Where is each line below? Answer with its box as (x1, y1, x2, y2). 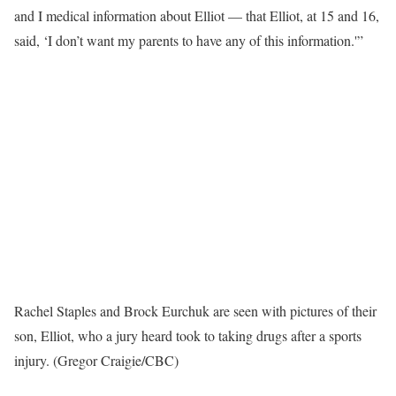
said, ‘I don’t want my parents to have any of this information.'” (14, 31, 363, 50)
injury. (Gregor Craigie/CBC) (14, 351, 179, 370)
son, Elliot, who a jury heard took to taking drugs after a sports (14, 326, 362, 346)
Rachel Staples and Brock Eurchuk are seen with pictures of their (14, 301, 377, 321)
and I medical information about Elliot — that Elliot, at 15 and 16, (14, 6, 379, 26)
